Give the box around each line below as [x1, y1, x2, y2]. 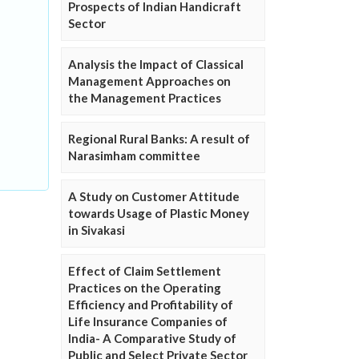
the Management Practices [68, 91, 221, 106]
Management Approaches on [68, 74, 231, 89]
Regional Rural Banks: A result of [68, 131, 250, 147]
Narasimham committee [68, 148, 200, 163]
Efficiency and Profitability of [68, 297, 233, 313]
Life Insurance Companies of [68, 314, 228, 329]
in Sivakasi [68, 223, 125, 238]
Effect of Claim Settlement [68, 264, 221, 279]
